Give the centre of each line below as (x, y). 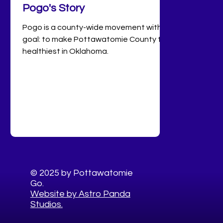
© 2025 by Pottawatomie (81, 173)
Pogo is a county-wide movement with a (95, 27)
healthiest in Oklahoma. (65, 51)
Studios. (46, 204)
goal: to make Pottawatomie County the (97, 39)
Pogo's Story (54, 8)
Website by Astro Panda (80, 194)
